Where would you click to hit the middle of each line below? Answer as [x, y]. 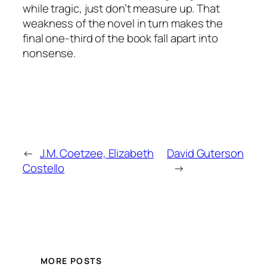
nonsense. [49, 53]
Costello [44, 168]
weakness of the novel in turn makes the [123, 23]
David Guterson [205, 153]
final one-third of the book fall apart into [120, 38]
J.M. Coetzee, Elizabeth [97, 153]
